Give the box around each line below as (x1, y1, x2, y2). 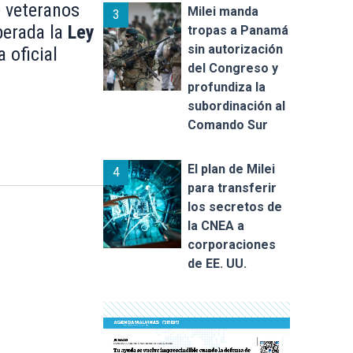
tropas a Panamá (187, 22, 288, 38)
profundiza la (187, 79, 266, 95)
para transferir (187, 180, 277, 195)
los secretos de (187, 199, 282, 214)
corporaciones (187, 236, 276, 252)
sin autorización (187, 41, 283, 57)
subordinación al (187, 98, 285, 113)
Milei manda (187, 3, 258, 19)
